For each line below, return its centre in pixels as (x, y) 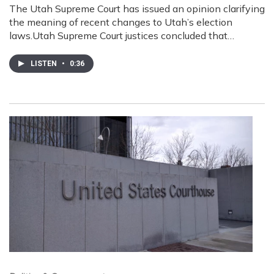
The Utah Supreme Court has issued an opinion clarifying (137, 8)
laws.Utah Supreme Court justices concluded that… (122, 35)
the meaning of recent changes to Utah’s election (121, 22)
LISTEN (45, 63)
